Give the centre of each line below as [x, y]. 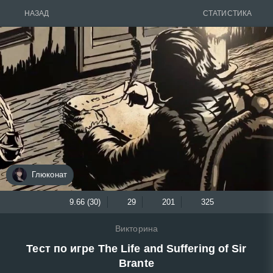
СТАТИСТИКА [227, 13]
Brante [136, 263]
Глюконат [49, 175]
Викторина [136, 228]
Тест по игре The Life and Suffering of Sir [136, 248]
